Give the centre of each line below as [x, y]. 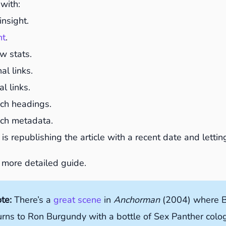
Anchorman [136, 200]
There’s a [34, 200]
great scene [77, 200]
